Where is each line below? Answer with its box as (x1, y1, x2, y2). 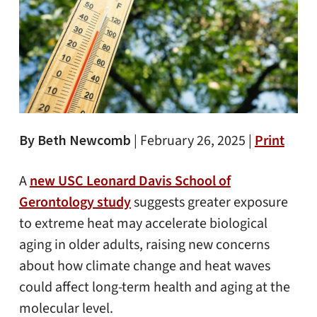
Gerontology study (18, 192, 131, 213)
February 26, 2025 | (139, 130, 255, 151)
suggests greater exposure (130, 192, 288, 213)
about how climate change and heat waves (18, 256, 270, 277)
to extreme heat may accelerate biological (18, 214, 267, 234)
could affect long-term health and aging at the (18, 277, 290, 298)
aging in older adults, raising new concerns (18, 235, 270, 255)
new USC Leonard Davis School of (29, 171, 231, 192)
